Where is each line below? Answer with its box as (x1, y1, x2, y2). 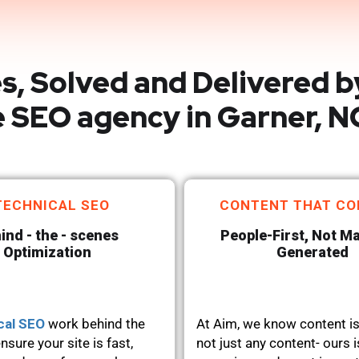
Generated (276, 243, 349, 260)
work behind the (45, 315, 145, 332)
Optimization (2, 243, 91, 260)
